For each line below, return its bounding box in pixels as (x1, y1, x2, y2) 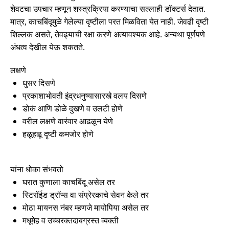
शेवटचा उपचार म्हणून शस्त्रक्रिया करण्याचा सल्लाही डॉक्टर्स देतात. (10, 3, 205, 14)
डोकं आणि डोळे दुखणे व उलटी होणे (22, 102, 123, 114)
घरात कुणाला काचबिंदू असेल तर (22, 176, 115, 188)
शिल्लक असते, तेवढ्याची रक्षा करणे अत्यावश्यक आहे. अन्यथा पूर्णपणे (10, 28, 205, 40)
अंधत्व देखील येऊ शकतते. (10, 41, 85, 53)
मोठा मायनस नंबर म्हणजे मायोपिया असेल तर (22, 201, 149, 213)
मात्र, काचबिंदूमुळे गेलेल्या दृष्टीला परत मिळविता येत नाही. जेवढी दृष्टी (10, 15, 209, 27)
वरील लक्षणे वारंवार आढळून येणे (22, 115, 113, 127)
